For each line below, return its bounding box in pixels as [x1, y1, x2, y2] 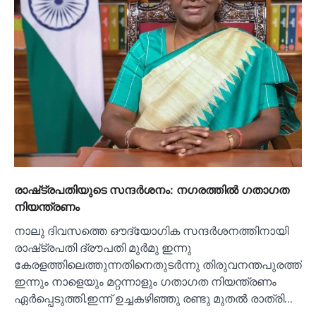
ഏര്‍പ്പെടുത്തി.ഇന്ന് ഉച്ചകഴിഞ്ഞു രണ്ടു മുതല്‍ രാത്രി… [14, 290, 293, 308]
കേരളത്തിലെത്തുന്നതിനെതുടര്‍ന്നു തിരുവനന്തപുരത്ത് [14, 256, 302, 274]
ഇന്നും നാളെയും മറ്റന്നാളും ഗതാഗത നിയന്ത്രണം [14, 273, 276, 291]
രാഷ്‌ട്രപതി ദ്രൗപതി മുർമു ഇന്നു [14, 239, 191, 257]
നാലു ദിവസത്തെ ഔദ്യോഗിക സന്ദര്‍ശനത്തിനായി [14, 222, 288, 240]
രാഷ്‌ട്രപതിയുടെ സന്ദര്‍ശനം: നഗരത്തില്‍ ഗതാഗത [14, 183, 289, 197]
